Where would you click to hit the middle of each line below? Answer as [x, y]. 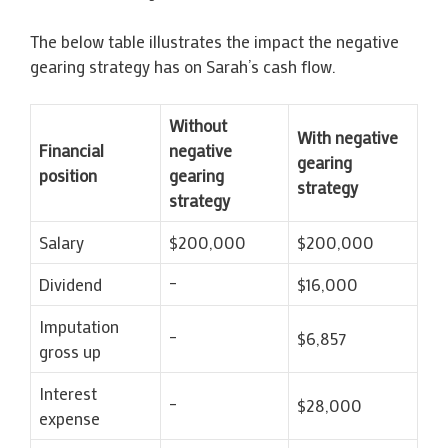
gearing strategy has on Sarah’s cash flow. [183, 65]
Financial [71, 150]
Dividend [70, 284]
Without [198, 125]
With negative [347, 137]
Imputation [79, 326]
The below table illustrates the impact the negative [214, 40]
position [68, 175]
